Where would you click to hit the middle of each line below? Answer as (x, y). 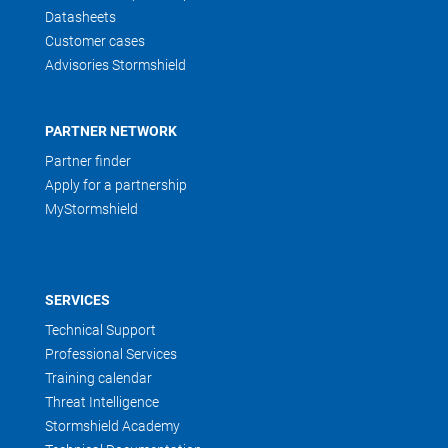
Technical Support (100, 330)
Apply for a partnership (116, 185)
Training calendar (98, 378)
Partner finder (88, 161)
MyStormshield (91, 209)
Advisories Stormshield (115, 65)
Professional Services (111, 354)
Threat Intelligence (102, 402)
